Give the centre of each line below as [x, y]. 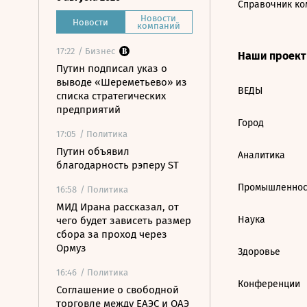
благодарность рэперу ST [118, 165]
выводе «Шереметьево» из [122, 82]
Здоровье [259, 252]
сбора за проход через [112, 234]
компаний [158, 26]
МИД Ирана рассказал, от [118, 207]
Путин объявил [93, 151]
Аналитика [261, 155]
